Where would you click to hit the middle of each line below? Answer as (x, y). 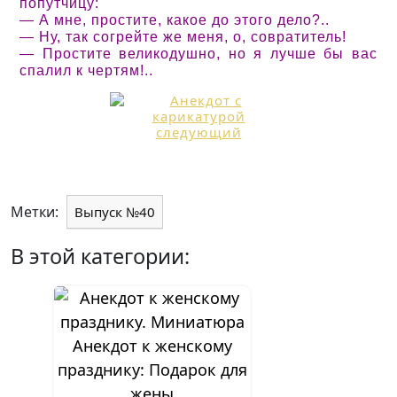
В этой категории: (100, 257)
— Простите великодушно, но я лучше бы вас (198, 54)
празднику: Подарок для (152, 370)
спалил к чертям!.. (86, 71)
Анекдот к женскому (152, 346)
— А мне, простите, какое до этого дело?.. (175, 20)
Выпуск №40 (115, 212)
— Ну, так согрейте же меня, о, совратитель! (183, 37)
